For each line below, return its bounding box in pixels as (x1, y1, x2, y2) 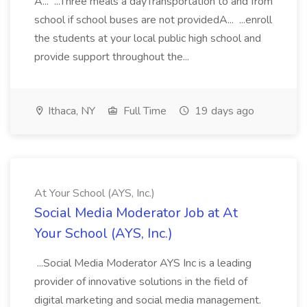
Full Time (121, 103, 167, 119)
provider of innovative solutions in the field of (34, 274, 247, 289)
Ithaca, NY (45, 103, 95, 119)
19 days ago (192, 103, 254, 119)
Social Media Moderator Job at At (34, 204, 238, 222)
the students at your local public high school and (34, 31, 261, 46)
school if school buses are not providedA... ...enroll (34, 12, 272, 27)
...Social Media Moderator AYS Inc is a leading (34, 256, 251, 271)
